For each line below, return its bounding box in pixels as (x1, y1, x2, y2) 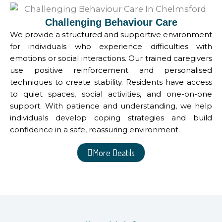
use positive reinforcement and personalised (10, 65, 212, 75)
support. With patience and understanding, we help (10, 101, 212, 111)
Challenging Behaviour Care (45, 16, 177, 28)
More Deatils (93, 147, 135, 158)
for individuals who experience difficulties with (10, 41, 212, 51)
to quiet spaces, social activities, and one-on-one (10, 89, 212, 99)
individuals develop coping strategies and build (10, 112, 212, 122)
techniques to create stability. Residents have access (10, 77, 212, 87)
